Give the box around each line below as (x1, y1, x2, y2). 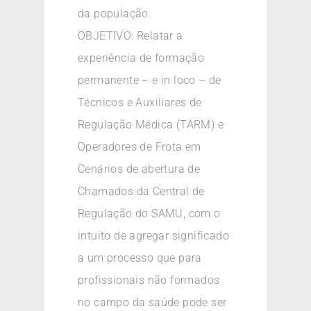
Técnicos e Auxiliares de (78, 96, 202, 110)
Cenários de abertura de (78, 162, 201, 176)
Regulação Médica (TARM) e (78, 118, 224, 132)
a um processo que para (78, 251, 202, 265)
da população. (78, 7, 152, 21)
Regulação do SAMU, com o (78, 207, 221, 221)
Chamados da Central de (78, 185, 205, 199)
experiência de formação (78, 51, 205, 65)
